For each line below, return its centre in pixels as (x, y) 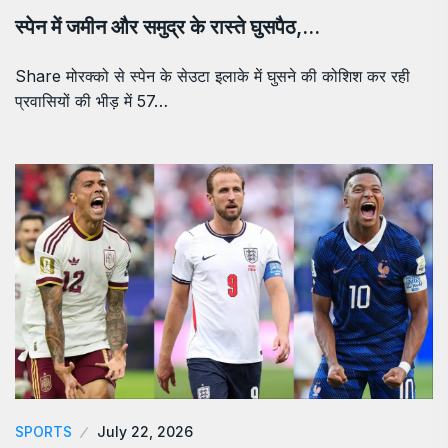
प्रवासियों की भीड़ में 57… (91, 101)
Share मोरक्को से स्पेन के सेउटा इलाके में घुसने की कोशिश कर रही (212, 76)
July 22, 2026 (145, 432)
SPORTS (43, 432)
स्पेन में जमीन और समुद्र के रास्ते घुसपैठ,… (167, 27)
